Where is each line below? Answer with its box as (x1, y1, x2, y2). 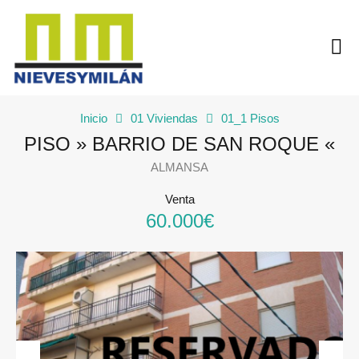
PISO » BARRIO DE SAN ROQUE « (24, 132, 335, 155)
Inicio (79, 111, 107, 125)
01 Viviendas (130, 111, 198, 125)
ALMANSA (151, 159, 208, 174)
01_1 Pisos (220, 111, 280, 125)
